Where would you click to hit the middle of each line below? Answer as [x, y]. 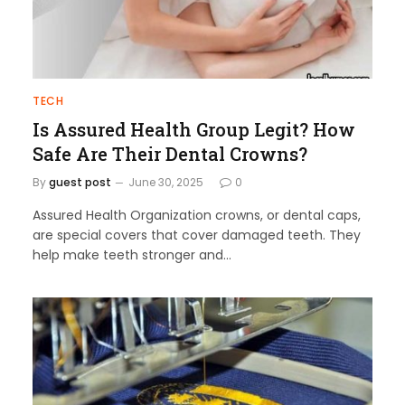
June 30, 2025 [166, 182]
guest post [80, 182]
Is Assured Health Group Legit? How [194, 129]
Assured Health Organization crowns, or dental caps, [197, 215]
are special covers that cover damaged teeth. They [197, 235]
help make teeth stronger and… [132, 254]
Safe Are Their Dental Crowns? [170, 153]
